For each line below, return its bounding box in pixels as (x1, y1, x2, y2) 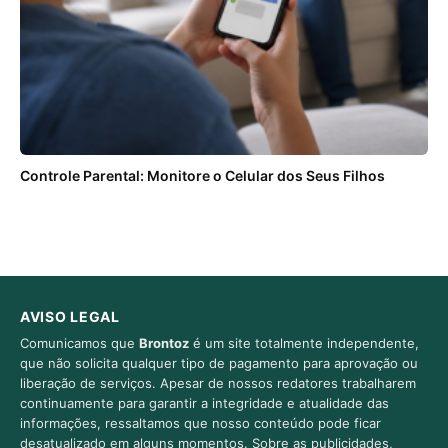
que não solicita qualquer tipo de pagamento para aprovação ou (20, 354, 418, 371)
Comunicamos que (20, 334, 139, 351)
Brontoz (139, 334, 189, 351)
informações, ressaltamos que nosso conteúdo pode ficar (20, 414, 381, 431)
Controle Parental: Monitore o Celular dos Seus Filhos (20, 166, 385, 184)
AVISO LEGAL (20, 307, 120, 325)
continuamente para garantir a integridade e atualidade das (20, 394, 389, 411)
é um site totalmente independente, (189, 334, 419, 351)
